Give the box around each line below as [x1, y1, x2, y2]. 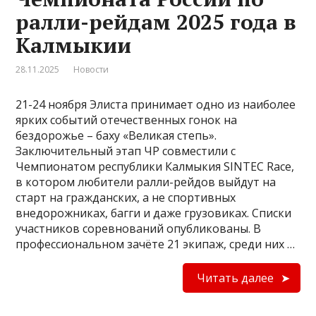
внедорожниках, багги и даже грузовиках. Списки [16, 205, 292, 221]
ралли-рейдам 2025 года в [16, 8, 297, 36]
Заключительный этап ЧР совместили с [16, 143, 236, 159]
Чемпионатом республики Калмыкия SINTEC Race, [16, 159, 295, 174]
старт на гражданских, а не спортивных [16, 190, 236, 205]
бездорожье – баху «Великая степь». [16, 128, 217, 143]
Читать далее [196, 270, 274, 286]
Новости [73, 63, 109, 75]
